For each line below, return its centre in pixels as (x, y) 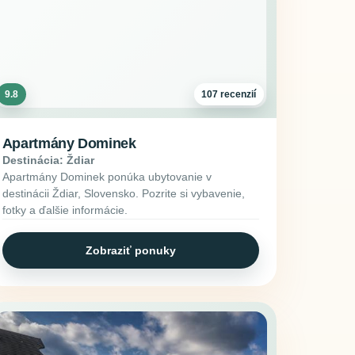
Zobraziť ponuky (130, 250)
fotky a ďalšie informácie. (65, 210)
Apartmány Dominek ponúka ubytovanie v (107, 177)
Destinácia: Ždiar (48, 160)
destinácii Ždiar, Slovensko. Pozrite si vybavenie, (123, 194)
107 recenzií (229, 94)
